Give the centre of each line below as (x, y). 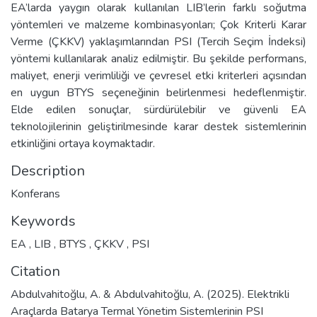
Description (48, 171)
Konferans (35, 194)
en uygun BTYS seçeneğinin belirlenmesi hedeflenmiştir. (158, 93)
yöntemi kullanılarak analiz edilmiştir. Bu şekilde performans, (158, 59)
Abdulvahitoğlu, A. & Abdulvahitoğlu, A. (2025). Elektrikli (150, 294)
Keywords (43, 221)
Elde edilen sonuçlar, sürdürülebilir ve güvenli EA (158, 110)
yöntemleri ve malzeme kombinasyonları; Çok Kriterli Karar (158, 25)
